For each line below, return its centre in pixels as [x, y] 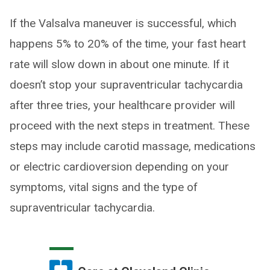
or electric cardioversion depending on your [119, 167]
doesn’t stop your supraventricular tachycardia [126, 85]
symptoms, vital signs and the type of [104, 187]
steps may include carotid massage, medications [133, 146]
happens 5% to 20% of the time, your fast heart [128, 44]
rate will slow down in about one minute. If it [119, 64]
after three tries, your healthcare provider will [122, 105]
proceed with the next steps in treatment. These [130, 126]
